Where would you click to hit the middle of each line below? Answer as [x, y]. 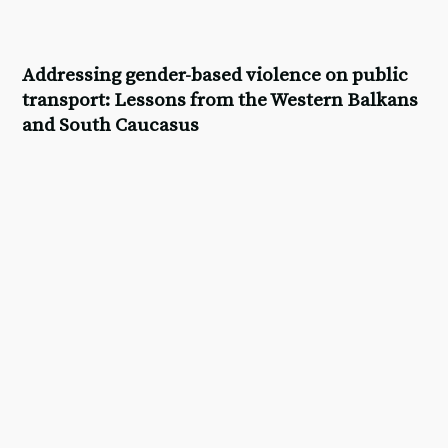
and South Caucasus [111, 126]
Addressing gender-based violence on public [215, 76]
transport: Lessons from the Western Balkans [220, 101]
